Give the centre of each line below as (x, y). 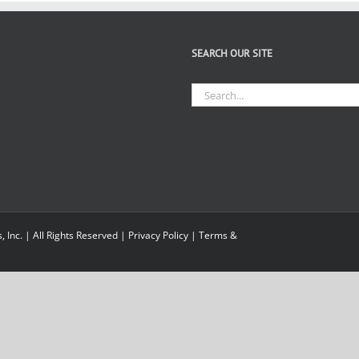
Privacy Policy (158, 235)
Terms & (218, 235)
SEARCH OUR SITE (232, 53)
